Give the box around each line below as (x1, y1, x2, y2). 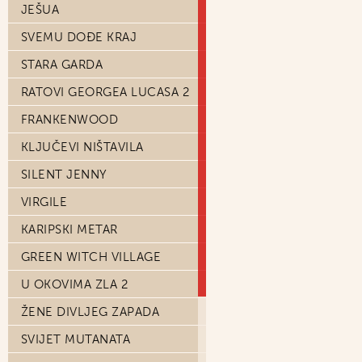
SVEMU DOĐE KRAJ (21, 30, 137, 44)
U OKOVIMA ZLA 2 (21, 277, 128, 292)
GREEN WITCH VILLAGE (21, 250, 162, 264)
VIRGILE (21, 195, 68, 209)
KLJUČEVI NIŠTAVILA (21, 140, 144, 154)
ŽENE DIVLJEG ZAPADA (21, 305, 160, 319)
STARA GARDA (21, 57, 103, 72)
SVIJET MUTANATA (21, 332, 131, 347)
